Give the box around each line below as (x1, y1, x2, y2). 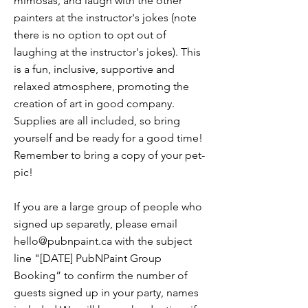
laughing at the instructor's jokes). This (14, 45, 201, 58)
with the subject (112, 234, 192, 247)
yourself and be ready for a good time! (14, 131, 203, 144)
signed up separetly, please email (14, 217, 177, 230)
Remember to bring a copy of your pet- (14, 148, 205, 162)
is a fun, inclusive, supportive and (14, 63, 175, 76)
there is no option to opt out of (14, 28, 166, 41)
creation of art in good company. (14, 97, 175, 110)
